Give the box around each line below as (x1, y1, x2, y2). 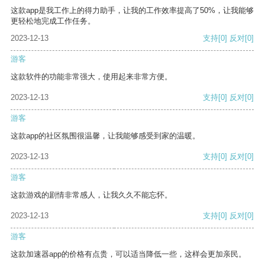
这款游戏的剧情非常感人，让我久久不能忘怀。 (11, 190, 172, 200)
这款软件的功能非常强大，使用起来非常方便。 (11, 72, 172, 82)
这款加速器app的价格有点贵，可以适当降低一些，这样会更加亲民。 (11, 250, 246, 259)
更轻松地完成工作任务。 (11, 17, 95, 26)
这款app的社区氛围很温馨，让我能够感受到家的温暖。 (11, 131, 200, 141)
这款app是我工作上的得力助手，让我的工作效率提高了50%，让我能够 (11, 6, 254, 15)
